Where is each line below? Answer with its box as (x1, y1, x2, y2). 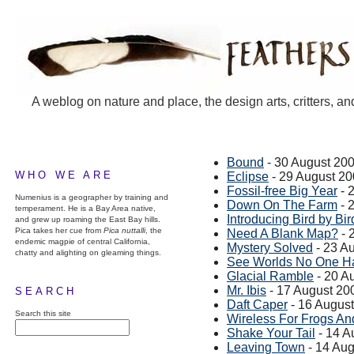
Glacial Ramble (227, 269, 314, 283)
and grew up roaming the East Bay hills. (15, 215, 160, 224)
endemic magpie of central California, (15, 237, 150, 246)
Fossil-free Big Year (227, 184, 337, 198)
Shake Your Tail (227, 326, 315, 340)
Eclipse (227, 170, 269, 183)
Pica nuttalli (104, 226, 145, 235)
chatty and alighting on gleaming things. (15, 248, 161, 257)
